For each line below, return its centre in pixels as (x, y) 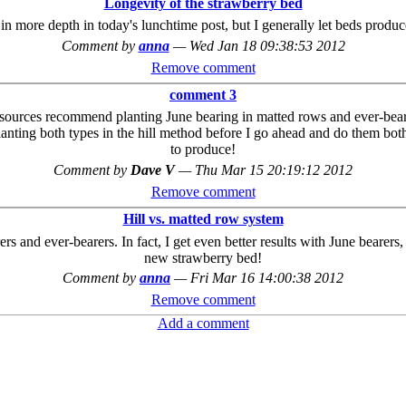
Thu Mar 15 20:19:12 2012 (274, 170)
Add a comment (203, 324)
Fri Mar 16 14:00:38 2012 (267, 278)
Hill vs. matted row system (203, 219)
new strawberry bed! (203, 257)
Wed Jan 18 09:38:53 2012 (267, 46)
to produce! (203, 150)
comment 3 (203, 95)
